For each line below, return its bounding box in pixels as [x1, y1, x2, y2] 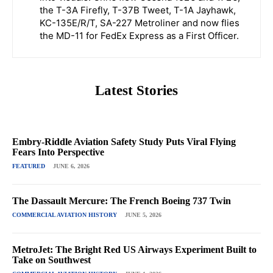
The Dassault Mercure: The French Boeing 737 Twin [12, 196, 231, 207]
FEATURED [12, 163, 45, 170]
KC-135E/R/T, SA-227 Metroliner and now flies [40, 17, 239, 29]
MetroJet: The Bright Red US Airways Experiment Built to [12, 244, 257, 255]
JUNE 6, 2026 [53, 163, 90, 170]
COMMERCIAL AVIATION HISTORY [12, 211, 117, 219]
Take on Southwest [12, 255, 91, 266]
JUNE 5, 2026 [125, 211, 161, 219]
